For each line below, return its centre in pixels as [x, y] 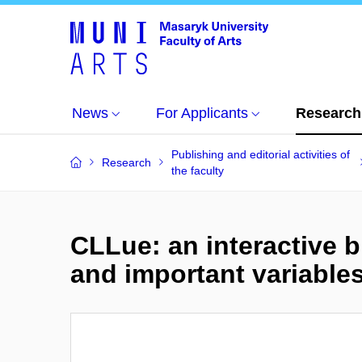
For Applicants [202, 113]
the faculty [198, 170]
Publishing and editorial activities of [261, 154]
